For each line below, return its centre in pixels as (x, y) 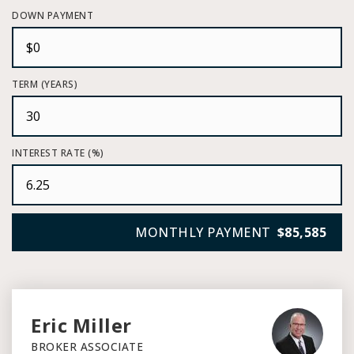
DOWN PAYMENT (53, 15)
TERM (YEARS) (45, 84)
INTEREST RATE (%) (58, 153)
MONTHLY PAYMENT (203, 232)
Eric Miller (81, 325)
